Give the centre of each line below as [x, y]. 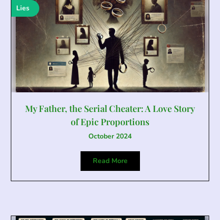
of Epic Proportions [110, 122]
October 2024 [110, 137]
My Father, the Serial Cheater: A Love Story [110, 109]
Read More [110, 161]
